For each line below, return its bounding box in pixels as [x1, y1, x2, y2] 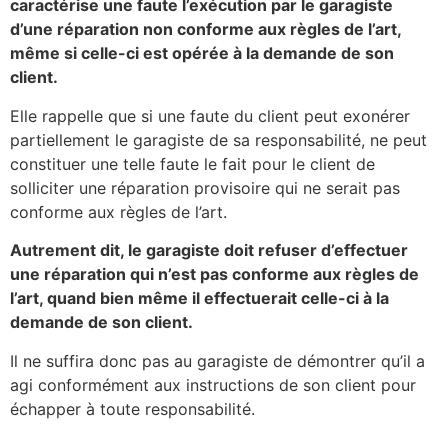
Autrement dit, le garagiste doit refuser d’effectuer [10, 240, 408, 261]
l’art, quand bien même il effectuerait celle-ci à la [10, 288, 389, 309]
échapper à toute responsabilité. [10, 398, 255, 419]
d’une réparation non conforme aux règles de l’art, [10, 19, 401, 40]
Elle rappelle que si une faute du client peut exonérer [10, 105, 410, 126]
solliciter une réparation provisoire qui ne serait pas [10, 177, 400, 198]
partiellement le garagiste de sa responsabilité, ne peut [10, 129, 427, 150]
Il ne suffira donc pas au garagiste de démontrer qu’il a [10, 350, 425, 371]
